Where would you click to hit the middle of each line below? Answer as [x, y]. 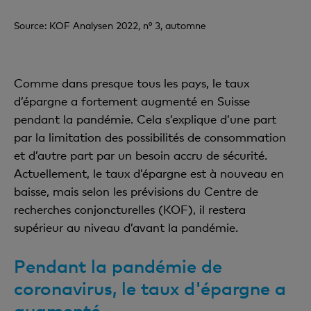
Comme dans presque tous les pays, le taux [132, 83]
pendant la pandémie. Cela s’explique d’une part [145, 119]
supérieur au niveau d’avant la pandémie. [126, 228]
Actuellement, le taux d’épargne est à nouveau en [149, 174]
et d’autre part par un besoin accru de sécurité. [141, 155]
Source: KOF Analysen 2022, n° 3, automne [110, 26]
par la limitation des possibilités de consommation [150, 137]
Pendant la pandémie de [118, 266]
